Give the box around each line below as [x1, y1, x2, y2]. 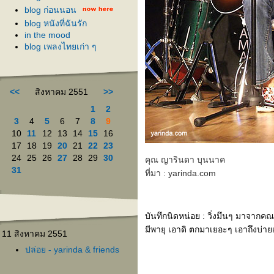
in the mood [24, 30, 70, 40]
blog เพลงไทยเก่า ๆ [24, 42, 97, 51]
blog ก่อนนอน [24, 5, 76, 15]
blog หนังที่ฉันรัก [24, 18, 87, 28]
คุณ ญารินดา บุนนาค [145, 155, 225, 165]
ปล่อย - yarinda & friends [25, 245, 119, 254]
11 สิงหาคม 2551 [2, 229, 67, 239]
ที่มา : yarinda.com [145, 168, 216, 178]
